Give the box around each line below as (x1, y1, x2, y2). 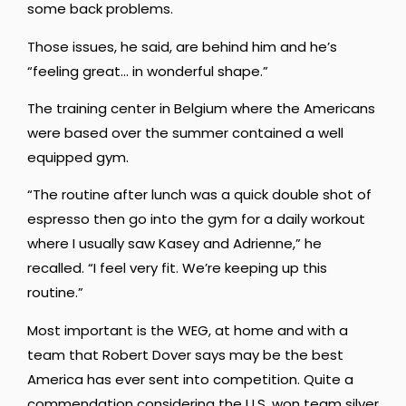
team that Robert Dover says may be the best (27, 344, 343, 364)
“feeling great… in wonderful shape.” (27, 61, 268, 81)
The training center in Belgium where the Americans (27, 99, 375, 119)
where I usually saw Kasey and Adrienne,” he (27, 234, 322, 254)
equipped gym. (27, 148, 129, 168)
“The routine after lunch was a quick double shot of (27, 185, 372, 205)
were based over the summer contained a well (27, 123, 343, 143)
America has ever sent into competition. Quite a (27, 369, 353, 389)
